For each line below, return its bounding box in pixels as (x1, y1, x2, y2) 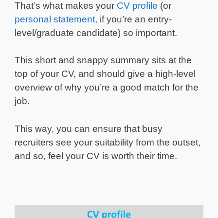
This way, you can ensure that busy (15, 123, 163, 134)
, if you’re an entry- (95, 14, 172, 24)
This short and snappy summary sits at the (15, 55, 192, 66)
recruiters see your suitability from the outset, (15, 137, 200, 147)
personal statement (15, 14, 95, 24)
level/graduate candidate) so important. (15, 27, 177, 38)
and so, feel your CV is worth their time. (15, 150, 177, 161)
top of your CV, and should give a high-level (15, 69, 196, 79)
